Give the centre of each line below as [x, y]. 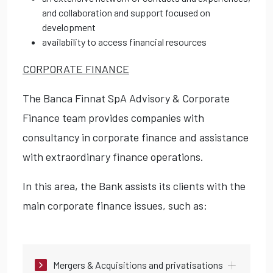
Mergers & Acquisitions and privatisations [138, 265]
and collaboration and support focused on [126, 13]
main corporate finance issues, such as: [115, 206]
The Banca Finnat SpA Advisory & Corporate [126, 98]
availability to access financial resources [124, 42]
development [69, 27]
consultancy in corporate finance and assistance [136, 137]
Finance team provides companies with [113, 118]
